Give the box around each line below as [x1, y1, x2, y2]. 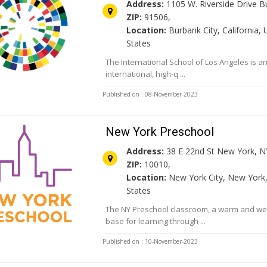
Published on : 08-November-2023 [103, 90, 198, 99]
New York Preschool [105, 125, 215, 139]
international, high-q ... [105, 69, 186, 80]
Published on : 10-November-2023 [103, 237, 198, 246]
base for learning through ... [105, 216, 206, 227]
